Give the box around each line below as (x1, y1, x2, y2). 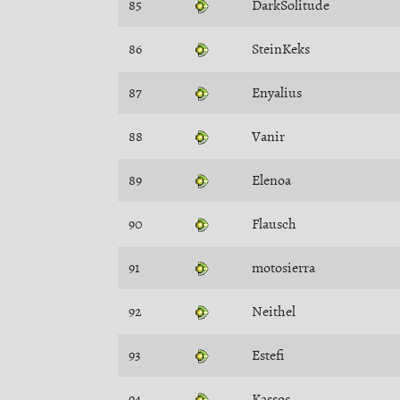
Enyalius (252, 83, 302, 103)
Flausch (252, 214, 296, 234)
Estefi (252, 346, 284, 365)
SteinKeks (252, 39, 310, 59)
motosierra (252, 258, 315, 278)
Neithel (252, 302, 296, 321)
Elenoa (252, 171, 291, 190)
